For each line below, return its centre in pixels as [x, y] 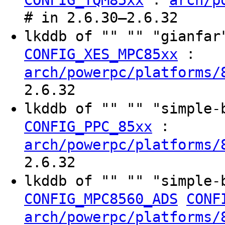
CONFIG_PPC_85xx [88, 126]
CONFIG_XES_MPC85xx [101, 54]
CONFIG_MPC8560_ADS [101, 199]
